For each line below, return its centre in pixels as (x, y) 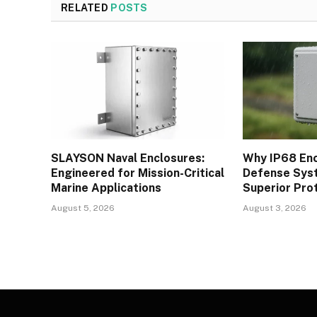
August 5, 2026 (83, 208)
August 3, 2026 (275, 208)
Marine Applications (106, 188)
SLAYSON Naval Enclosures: (128, 158)
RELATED (86, 8)
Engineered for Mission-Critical (138, 173)
